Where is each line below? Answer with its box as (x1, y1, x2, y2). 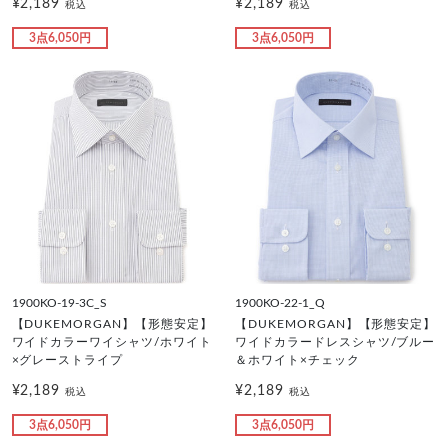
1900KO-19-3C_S (11, 296, 107, 309)
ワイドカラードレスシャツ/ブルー (235, 335, 436, 348)
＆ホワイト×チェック (235, 353, 360, 366)
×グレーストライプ (11, 353, 124, 366)
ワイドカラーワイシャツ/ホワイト (11, 335, 212, 348)
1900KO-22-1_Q (235, 296, 325, 309)
